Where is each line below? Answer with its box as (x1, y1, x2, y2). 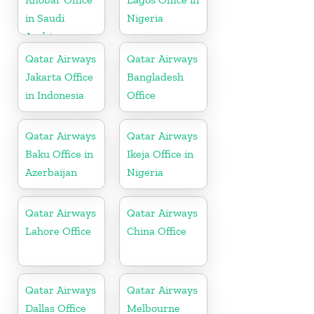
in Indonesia (25, 88, 84, 102)
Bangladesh (127, 70, 184, 84)
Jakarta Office (25, 70, 93, 84)
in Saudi (25, 11, 64, 25)
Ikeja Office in (127, 147, 194, 161)
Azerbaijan (25, 165, 77, 179)
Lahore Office (25, 224, 91, 238)
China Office (127, 224, 187, 238)
